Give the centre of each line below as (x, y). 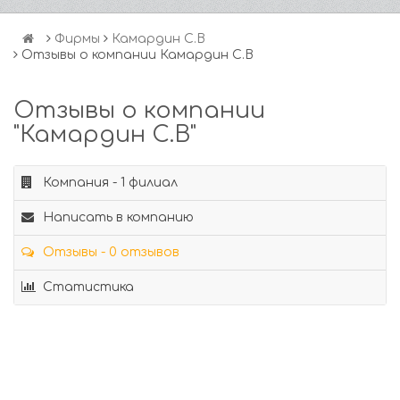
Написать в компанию (117, 217)
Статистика (87, 287)
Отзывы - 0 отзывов (109, 252)
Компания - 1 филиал (108, 183)
